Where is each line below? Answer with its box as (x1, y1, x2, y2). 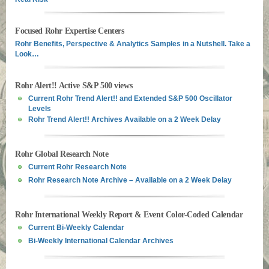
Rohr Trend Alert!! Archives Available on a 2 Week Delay (28, 115, 221, 124)
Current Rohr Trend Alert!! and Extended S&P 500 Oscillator (28, 94, 232, 103)
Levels (28, 104, 51, 111)
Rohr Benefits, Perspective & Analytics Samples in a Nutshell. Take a (15, 40, 250, 48)
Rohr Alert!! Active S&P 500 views (15, 81, 133, 90)
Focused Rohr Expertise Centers (15, 26, 124, 35)
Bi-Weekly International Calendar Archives (28, 237, 174, 245)
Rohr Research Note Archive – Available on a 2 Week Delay (28, 176, 232, 184)
